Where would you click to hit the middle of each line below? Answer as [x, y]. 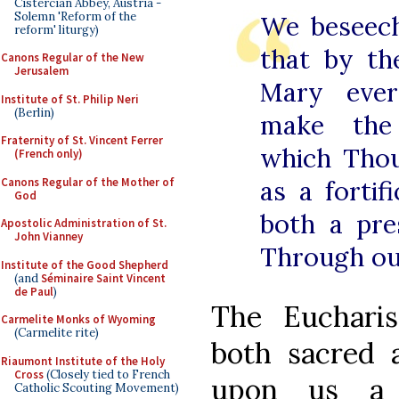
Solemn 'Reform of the [75, 16]
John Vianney [49, 236]
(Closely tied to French [107, 374]
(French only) [49, 154]
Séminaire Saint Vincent [103, 278]
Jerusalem [41, 71]
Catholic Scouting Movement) [97, 387]
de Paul [34, 291]
